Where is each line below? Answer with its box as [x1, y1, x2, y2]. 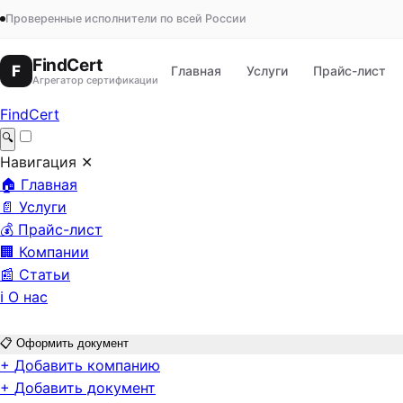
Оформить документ [16, 336, 129, 350]
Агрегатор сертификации [32, 74, 158, 86]
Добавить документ [14, 379, 156, 397]
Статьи [19, 265, 70, 283]
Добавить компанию [14, 356, 160, 374]
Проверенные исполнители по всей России [5, 12, 246, 25]
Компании [19, 243, 89, 261]
